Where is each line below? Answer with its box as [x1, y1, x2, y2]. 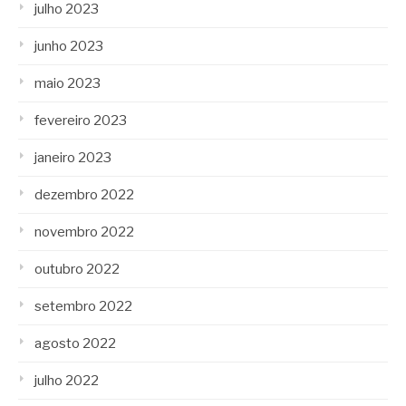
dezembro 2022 [34, 187, 134, 203]
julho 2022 [34, 372, 99, 389]
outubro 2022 [34, 261, 120, 277]
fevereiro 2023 [34, 112, 127, 129]
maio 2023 [34, 75, 101, 92]
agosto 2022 [34, 335, 116, 352]
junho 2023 [34, 38, 103, 54]
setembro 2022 [34, 298, 132, 314]
